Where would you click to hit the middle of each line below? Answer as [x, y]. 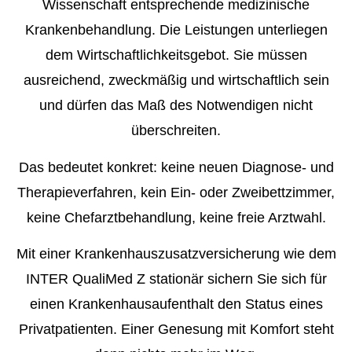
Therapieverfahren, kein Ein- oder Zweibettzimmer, [176, 192]
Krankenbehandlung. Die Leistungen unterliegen [176, 30]
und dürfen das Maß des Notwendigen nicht [176, 106]
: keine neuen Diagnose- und [243, 167]
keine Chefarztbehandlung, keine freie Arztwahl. [176, 217]
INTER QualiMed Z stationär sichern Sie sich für [176, 279]
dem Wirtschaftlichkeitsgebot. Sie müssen [176, 55]
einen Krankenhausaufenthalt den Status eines [176, 304]
